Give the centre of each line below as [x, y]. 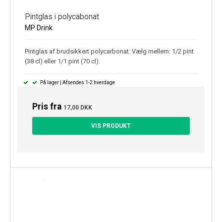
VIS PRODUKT [111, 126]
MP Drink [39, 28]
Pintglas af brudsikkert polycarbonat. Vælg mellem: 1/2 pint [109, 51]
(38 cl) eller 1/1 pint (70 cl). [62, 61]
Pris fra [48, 106]
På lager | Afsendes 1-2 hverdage [77, 82]
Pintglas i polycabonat [62, 16]
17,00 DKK [78, 107]
